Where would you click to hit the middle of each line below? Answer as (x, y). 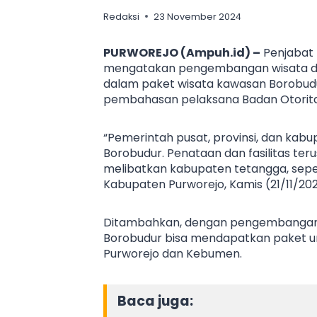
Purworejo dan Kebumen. (173, 253)
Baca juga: (155, 301)
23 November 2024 (197, 16)
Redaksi (121, 16)
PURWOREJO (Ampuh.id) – (182, 52)
